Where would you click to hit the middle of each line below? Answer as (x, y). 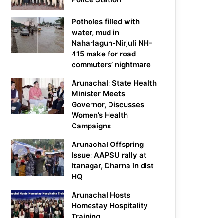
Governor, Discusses (108, 105)
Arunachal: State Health (114, 83)
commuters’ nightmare (111, 65)
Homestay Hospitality (110, 206)
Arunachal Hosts (101, 195)
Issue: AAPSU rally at (109, 155)
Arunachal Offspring (108, 145)
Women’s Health (100, 115)
